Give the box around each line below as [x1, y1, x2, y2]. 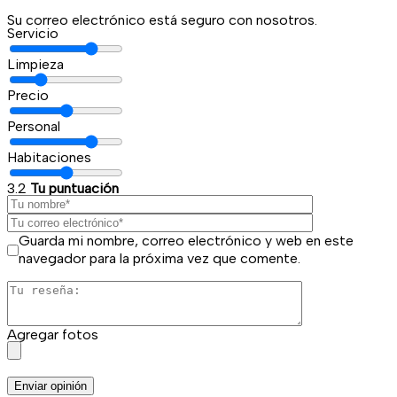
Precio [7, 87, 49, 105]
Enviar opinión [14, 379, 87, 393]
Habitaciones [7, 149, 91, 167]
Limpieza [7, 56, 64, 74]
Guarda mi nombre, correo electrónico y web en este [19, 232, 354, 250]
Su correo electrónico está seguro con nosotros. [7, 12, 317, 29]
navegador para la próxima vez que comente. [19, 250, 300, 268]
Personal [7, 118, 60, 136]
